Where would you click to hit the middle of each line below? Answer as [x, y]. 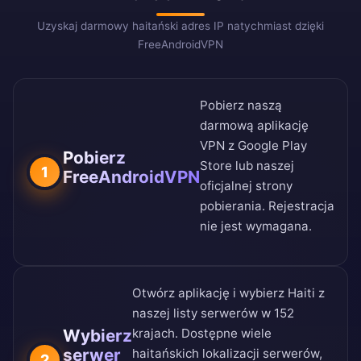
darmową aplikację [254, 126]
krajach [154, 334]
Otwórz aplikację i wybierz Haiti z [228, 293]
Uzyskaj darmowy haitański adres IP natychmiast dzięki [180, 26]
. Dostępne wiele [223, 334]
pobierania [231, 206]
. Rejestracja [298, 206]
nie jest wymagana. [256, 226]
